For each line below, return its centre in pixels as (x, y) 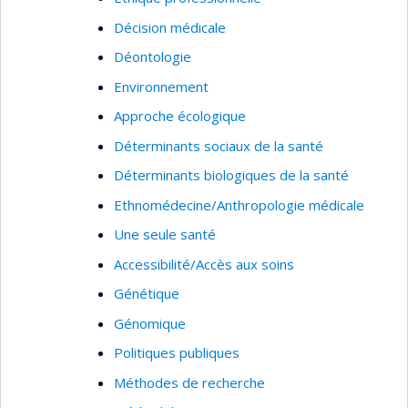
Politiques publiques (177, 352)
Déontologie (153, 56)
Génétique (147, 293)
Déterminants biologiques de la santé (231, 175)
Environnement (161, 86)
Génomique (150, 323)
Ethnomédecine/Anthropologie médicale (239, 204)
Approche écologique (180, 116)
